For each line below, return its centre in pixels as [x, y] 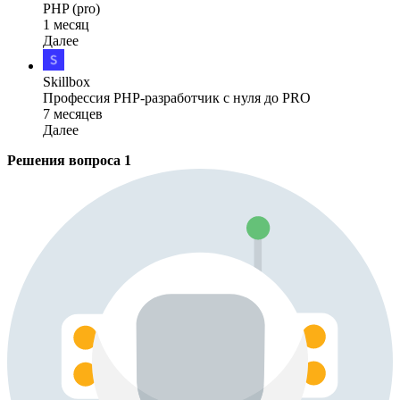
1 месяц [66, 24]
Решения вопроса [66, 160]
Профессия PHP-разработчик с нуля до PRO [177, 97]
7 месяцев [73, 113]
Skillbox [67, 81]
